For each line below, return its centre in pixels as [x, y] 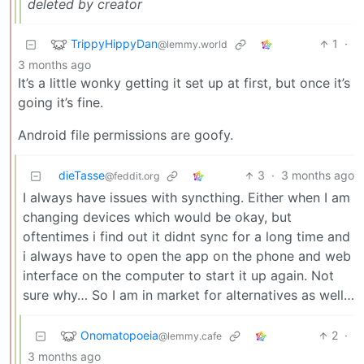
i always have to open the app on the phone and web [187, 256]
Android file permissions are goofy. [126, 135]
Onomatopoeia [119, 335]
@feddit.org [132, 176]
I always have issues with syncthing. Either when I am [186, 198]
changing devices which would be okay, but [157, 217]
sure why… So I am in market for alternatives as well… [188, 295]
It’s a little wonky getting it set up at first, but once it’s [184, 83]
